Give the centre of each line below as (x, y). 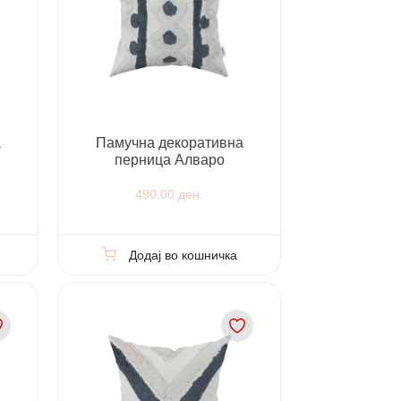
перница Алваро (169, 159)
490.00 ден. (170, 195)
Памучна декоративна (169, 142)
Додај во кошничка (183, 255)
